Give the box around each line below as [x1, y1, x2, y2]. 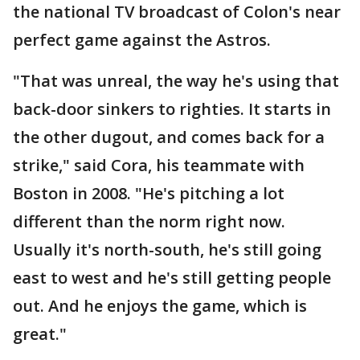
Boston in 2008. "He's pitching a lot [13, 182, 284, 205]
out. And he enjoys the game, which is [13, 295, 307, 317]
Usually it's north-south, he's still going [13, 239, 321, 261]
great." [13, 323, 67, 346]
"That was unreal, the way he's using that [13, 70, 339, 92]
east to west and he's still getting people [13, 267, 331, 289]
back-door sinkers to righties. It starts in [13, 98, 331, 121]
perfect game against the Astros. [13, 29, 271, 51]
